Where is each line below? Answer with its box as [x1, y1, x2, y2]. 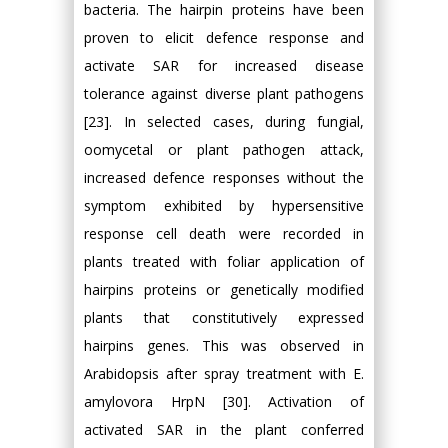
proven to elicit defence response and [84, 28, 364, 47]
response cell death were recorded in [84, 224, 364, 243]
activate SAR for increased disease [84, 56, 364, 75]
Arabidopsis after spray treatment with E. [84, 364, 364, 383]
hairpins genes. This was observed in [84, 336, 364, 355]
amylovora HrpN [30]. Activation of [84, 392, 364, 411]
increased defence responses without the [84, 168, 364, 187]
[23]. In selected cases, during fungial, [84, 112, 364, 131]
